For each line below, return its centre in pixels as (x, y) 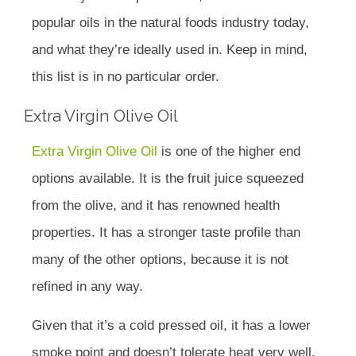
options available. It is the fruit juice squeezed (168, 179)
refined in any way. (87, 287)
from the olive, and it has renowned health (156, 206)
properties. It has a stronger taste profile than (166, 233)
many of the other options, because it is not (160, 260)
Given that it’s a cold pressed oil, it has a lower (171, 326)
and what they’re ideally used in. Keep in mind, (170, 50)
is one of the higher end (229, 152)
